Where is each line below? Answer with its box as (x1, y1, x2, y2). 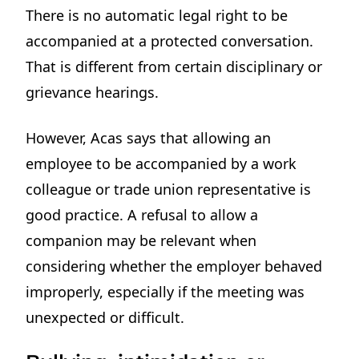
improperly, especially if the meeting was (26, 282, 305, 302)
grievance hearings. (26, 83, 159, 103)
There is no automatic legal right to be (26, 6, 288, 26)
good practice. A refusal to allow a (26, 205, 259, 225)
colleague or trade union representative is (26, 179, 312, 200)
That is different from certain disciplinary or (26, 57, 323, 77)
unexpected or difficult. (26, 308, 185, 328)
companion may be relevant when (26, 231, 257, 251)
